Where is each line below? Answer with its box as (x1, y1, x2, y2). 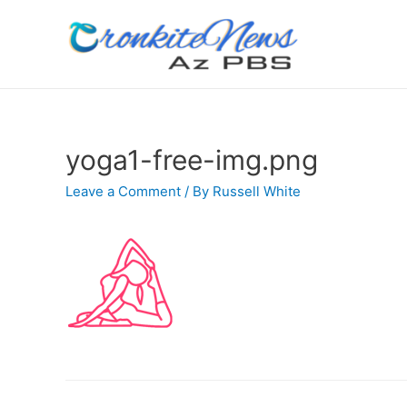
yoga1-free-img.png (65, 144, 318, 177)
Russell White (213, 183, 301, 201)
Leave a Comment (65, 183, 181, 201)
